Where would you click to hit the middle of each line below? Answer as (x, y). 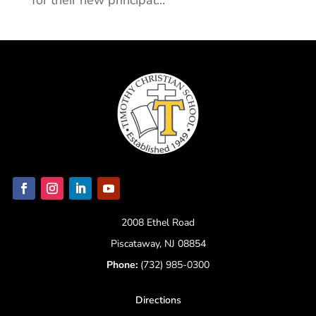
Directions (158, 300)
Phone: (122, 265)
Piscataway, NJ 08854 (158, 243)
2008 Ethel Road (158, 222)
